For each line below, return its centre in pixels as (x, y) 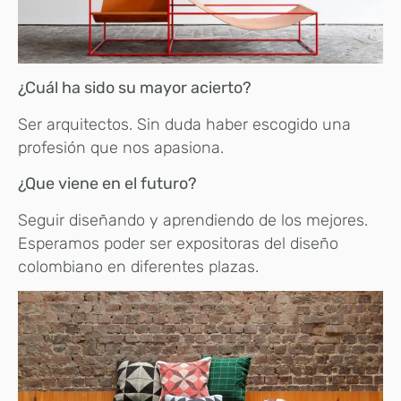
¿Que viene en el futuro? (107, 184)
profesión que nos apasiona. (121, 147)
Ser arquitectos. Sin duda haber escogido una (184, 124)
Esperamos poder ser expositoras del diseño (178, 243)
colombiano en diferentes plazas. (138, 266)
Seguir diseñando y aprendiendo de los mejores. (193, 220)
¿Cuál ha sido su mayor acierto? (137, 88)
